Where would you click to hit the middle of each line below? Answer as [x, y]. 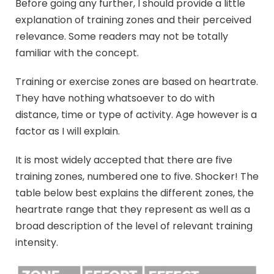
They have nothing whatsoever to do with [115, 98]
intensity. [37, 243]
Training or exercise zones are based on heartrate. [137, 82]
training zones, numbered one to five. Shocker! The [137, 177]
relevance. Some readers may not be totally [122, 37]
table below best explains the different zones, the [135, 193]
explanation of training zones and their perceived [133, 20]
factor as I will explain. [68, 131]
